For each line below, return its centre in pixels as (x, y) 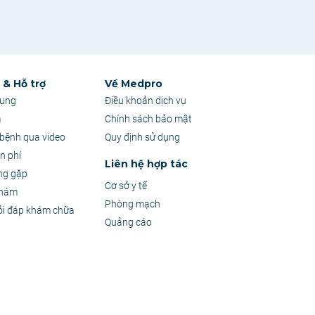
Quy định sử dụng (143, 137)
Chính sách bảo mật (149, 119)
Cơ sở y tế (126, 186)
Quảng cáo (129, 222)
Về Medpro (134, 84)
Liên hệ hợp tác (147, 164)
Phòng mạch (133, 204)
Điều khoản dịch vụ (146, 101)
